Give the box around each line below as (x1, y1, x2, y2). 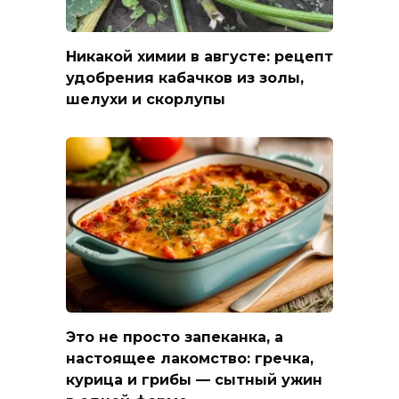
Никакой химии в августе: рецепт (66, 47, 333, 65)
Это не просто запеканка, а (66, 328, 283, 346)
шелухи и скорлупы (66, 90, 225, 108)
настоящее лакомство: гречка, (66, 349, 313, 367)
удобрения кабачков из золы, (66, 69, 304, 86)
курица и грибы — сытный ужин (66, 370, 322, 388)
